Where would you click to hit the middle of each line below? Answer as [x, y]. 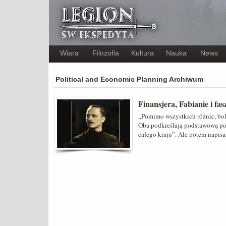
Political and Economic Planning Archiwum [129, 79]
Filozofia [106, 53]
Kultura [143, 53]
